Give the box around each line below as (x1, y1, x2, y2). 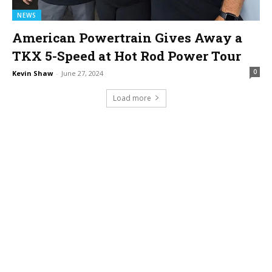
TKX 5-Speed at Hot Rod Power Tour (12, 47, 241, 64)
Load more (112, 92, 151, 103)
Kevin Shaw (12, 68, 53, 78)
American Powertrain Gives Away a (12, 29, 242, 46)
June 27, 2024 (61, 68, 103, 78)
